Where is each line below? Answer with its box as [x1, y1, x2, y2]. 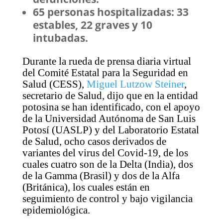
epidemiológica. [22, 204, 90, 217]
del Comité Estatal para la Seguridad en [22, 67, 188, 79]
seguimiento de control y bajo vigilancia [22, 193, 193, 205]
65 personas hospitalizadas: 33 [32, 5, 189, 19]
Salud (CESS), [22, 78, 87, 91]
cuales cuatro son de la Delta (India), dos [22, 158, 193, 171]
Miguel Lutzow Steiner [86, 78, 184, 91]
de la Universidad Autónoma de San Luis [22, 112, 196, 125]
